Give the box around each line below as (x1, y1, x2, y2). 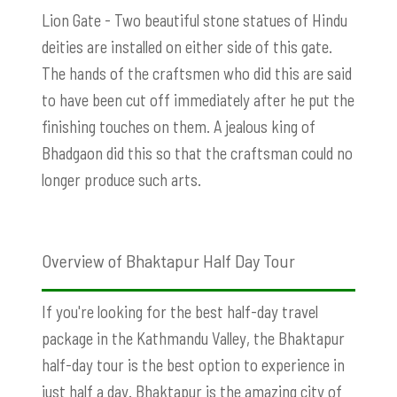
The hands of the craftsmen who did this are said (42, 62, 352, 83)
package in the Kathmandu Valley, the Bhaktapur (42, 327, 345, 348)
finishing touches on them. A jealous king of (42, 115, 315, 136)
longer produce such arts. (42, 168, 201, 190)
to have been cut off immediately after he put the (42, 89, 354, 110)
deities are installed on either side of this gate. (42, 35, 332, 57)
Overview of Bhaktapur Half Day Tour (42, 249, 295, 271)
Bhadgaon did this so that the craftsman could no (42, 142, 353, 163)
